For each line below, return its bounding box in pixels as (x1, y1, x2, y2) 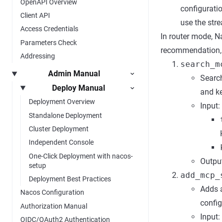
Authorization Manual (20, 202, 87, 210)
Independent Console (29, 138, 94, 147)
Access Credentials (20, 25, 78, 33)
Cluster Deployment (29, 124, 89, 133)
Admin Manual (48, 69, 101, 79)
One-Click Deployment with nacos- (29, 152, 133, 160)
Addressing (20, 52, 55, 60)
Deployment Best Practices (29, 175, 111, 183)
